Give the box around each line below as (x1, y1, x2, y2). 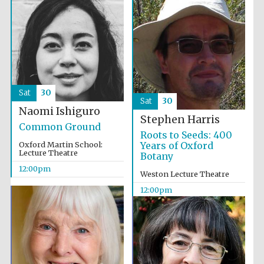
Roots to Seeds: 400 (140, 129, 232, 141)
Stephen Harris (140, 113, 220, 127)
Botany (140, 150, 173, 163)
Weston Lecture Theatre (140, 169, 229, 179)
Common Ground (18, 121, 101, 133)
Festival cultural (200, 74, 246, 81)
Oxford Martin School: (18, 140, 103, 150)
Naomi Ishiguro (18, 105, 100, 118)
